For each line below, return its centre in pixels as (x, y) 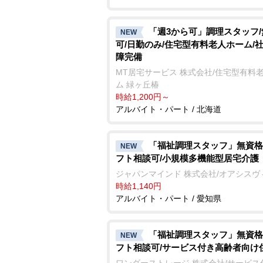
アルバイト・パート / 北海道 (168, 109)
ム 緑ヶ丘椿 (137, 84)
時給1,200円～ (143, 97)
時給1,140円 (139, 186)
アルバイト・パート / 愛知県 (168, 198)
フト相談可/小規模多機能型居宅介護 (187, 158)
